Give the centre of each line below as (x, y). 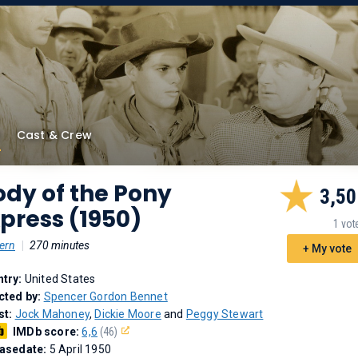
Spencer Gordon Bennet (105, 296)
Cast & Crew (54, 135)
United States (60, 279)
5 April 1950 (80, 349)
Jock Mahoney (52, 314)
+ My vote (327, 249)
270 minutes (60, 245)
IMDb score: (48, 332)
